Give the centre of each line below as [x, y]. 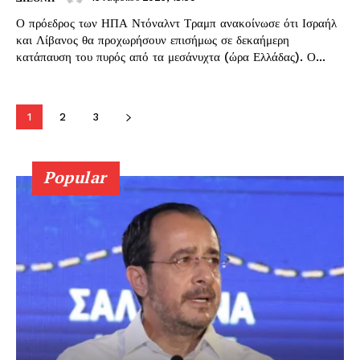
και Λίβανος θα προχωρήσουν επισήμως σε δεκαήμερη [153, 40]
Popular [75, 177]
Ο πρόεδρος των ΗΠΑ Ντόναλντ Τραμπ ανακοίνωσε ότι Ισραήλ [176, 23]
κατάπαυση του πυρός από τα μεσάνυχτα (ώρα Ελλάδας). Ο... [316, 57]
